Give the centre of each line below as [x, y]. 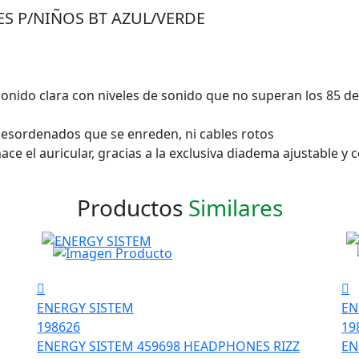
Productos [132, 207]
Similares [235, 207]
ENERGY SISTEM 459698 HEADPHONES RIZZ [168, 346]
